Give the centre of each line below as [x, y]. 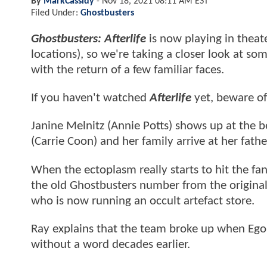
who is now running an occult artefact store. [143, 201]
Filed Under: [56, 13]
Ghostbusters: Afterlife [89, 39]
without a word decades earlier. [111, 245]
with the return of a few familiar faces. [128, 70]
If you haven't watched [90, 98]
